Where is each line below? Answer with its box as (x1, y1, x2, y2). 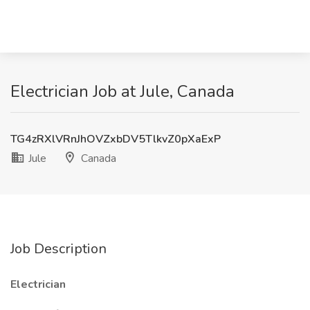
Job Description (10, 239, 107, 258)
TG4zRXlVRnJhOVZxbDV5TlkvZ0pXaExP (10, 131, 221, 147)
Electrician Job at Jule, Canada (10, 80, 235, 102)
